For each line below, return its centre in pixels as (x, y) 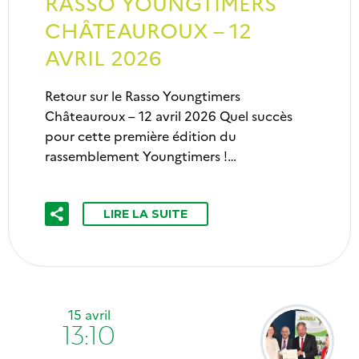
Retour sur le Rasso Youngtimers (143, 96)
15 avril (89, 315)
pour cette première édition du (141, 136)
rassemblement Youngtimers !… (141, 156)
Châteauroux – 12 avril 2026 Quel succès (169, 116)
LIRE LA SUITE (145, 214)
